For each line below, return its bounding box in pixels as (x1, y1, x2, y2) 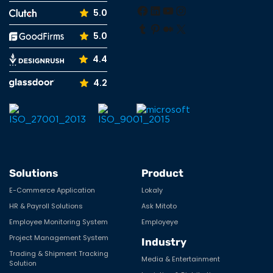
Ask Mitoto (141, 200, 177, 211)
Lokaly (141, 185, 163, 195)
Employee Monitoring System (9, 216, 108, 227)
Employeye (141, 216, 179, 227)
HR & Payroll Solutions (9, 200, 83, 211)
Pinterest (161, 19, 194, 27)
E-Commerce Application (9, 185, 95, 195)
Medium (174, 19, 202, 27)
